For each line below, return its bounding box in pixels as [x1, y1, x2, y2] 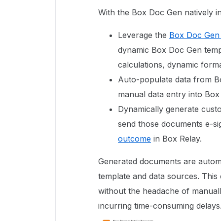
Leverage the [118, 30, 169, 40]
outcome [118, 133, 151, 144]
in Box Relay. [151, 133, 204, 144]
